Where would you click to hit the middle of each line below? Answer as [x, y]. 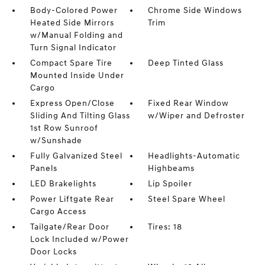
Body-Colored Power [74, 11]
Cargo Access [58, 212]
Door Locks [53, 252]
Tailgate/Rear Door [70, 227]
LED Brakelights [63, 184]
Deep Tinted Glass [186, 63]
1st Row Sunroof [64, 128]
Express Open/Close [72, 104]
